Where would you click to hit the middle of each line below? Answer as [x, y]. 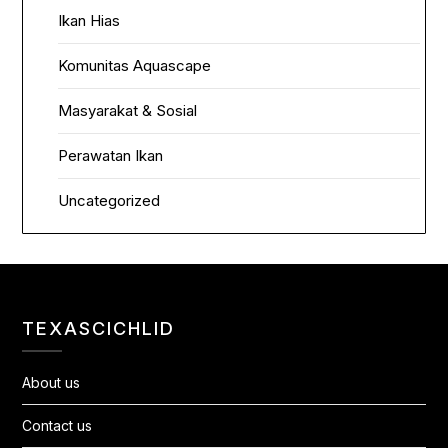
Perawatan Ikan [111, 156]
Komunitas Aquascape [135, 66]
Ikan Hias [89, 21]
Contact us [57, 426]
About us [51, 383]
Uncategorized [109, 201]
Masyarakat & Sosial [128, 111]
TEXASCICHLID [99, 329]
